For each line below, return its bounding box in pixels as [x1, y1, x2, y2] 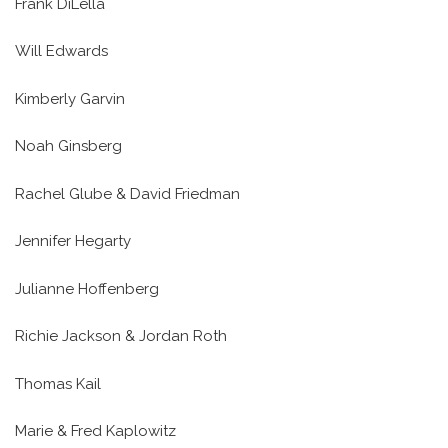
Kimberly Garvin [15, 89, 125, 108]
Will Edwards [15, 42, 108, 61]
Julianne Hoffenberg [15, 279, 159, 298]
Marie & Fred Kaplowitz [15, 422, 176, 441]
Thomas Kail [15, 374, 101, 393]
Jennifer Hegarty [15, 232, 131, 251]
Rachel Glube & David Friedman [15, 184, 240, 203]
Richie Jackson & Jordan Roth [15, 327, 227, 346]
